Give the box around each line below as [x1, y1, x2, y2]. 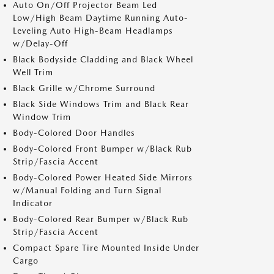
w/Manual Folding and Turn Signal [13, 185, 161, 195]
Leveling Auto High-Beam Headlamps [13, 26, 173, 35]
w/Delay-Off [13, 39, 68, 48]
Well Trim [13, 67, 53, 77]
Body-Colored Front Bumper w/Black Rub [13, 144, 192, 154]
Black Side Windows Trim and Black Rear [13, 99, 189, 109]
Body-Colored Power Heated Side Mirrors [13, 172, 193, 182]
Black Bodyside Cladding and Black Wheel [13, 54, 193, 64]
